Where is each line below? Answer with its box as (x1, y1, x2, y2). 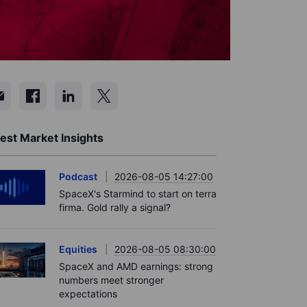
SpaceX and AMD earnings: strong (59, 260, 213, 272)
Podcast (59, 171, 97, 182)
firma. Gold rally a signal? (59, 201, 171, 213)
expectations (59, 288, 117, 299)
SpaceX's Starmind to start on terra (59, 188, 217, 199)
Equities (59, 243, 97, 255)
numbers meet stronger (59, 274, 164, 286)
